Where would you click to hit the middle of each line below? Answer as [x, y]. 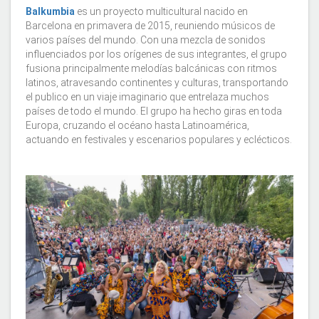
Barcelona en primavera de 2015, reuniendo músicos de [150, 25]
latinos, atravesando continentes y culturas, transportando [157, 82]
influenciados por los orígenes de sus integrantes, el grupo [156, 54]
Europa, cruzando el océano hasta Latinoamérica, [137, 125]
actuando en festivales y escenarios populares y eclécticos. [159, 139]
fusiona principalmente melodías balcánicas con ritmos [151, 68]
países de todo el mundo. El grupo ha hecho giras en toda [154, 111]
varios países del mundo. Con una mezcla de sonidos [146, 40]
